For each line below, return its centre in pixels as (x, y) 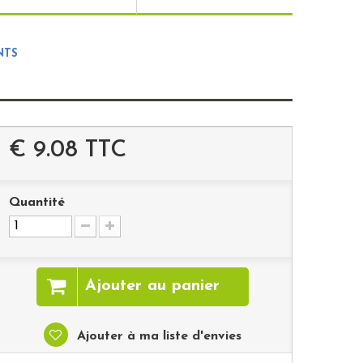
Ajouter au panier (152, 286)
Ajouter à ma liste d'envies (157, 336)
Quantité (36, 203)
